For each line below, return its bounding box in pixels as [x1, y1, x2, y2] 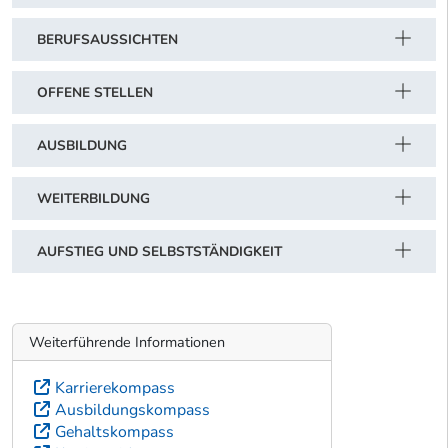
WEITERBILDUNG [37, 189, 150, 209]
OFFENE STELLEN [37, 83, 153, 103]
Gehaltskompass [55, 420, 174, 443]
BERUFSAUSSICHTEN [37, 30, 178, 50]
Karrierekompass [55, 376, 175, 399]
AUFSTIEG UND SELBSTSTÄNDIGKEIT [37, 242, 282, 262]
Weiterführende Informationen [29, 331, 225, 352]
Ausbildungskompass [55, 398, 210, 421]
